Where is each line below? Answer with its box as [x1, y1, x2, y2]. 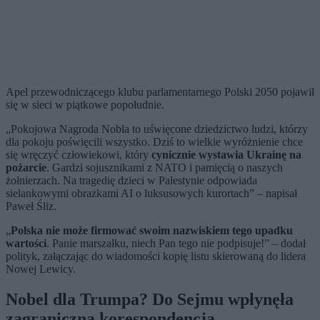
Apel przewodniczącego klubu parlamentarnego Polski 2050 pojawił [6, 86, 314, 99]
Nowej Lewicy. [6, 263, 79, 276]
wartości [6, 237, 46, 250]
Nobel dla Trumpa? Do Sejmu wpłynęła [6, 290, 294, 309]
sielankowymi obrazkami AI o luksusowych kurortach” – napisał [6, 187, 297, 200]
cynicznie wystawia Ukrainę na [151, 149, 301, 161]
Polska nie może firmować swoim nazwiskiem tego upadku [11, 224, 293, 237]
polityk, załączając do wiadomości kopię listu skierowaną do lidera [6, 250, 306, 263]
